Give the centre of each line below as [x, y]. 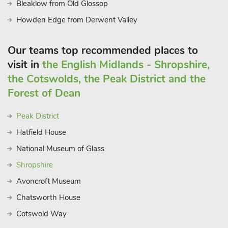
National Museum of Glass [60, 149]
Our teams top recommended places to [103, 50]
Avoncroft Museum [49, 181]
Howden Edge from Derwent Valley [77, 20]
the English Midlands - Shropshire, [126, 65]
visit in [25, 65]
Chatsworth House [48, 197]
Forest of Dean [44, 93]
